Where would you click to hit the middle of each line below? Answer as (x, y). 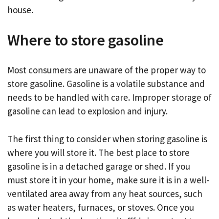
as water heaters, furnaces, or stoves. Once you (101, 207)
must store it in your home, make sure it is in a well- (108, 180)
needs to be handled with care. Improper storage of (109, 97)
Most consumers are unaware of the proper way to (107, 70)
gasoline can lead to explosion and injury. (88, 111)
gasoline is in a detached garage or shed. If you (99, 166)
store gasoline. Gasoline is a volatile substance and (106, 84)
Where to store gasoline (86, 40)
